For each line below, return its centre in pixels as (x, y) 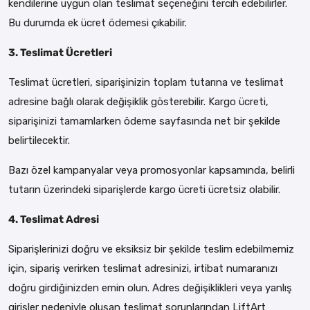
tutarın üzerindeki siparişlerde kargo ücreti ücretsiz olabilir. (144, 189)
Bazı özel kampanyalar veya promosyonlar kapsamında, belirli (152, 170)
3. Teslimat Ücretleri (60, 52)
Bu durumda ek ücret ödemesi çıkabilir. (98, 22)
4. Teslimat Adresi (54, 219)
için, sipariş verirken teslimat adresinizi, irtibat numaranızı (143, 268)
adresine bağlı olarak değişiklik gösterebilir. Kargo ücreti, (138, 101)
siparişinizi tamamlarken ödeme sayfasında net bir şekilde (144, 121)
